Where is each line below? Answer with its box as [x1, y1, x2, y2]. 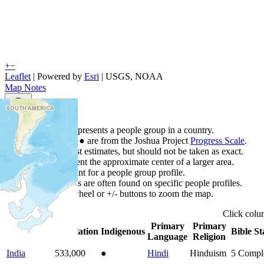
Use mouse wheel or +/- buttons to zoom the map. [28, 188, 213, 199]
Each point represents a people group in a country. [28, 124, 214, 135]
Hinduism [190, 247, 226, 258]
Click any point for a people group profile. [28, 167, 185, 177]
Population [55, 226, 98, 236]
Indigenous [101, 226, 145, 236]
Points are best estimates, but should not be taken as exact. [28, 146, 243, 156]
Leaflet [5, 71, 31, 81]
